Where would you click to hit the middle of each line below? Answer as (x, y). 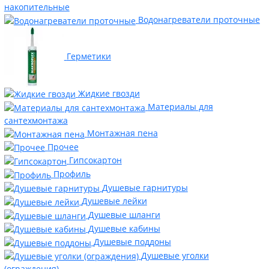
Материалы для (180, 107)
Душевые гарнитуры (145, 187)
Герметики (89, 56)
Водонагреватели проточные (199, 20)
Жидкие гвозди (109, 93)
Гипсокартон (95, 160)
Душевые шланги (124, 214)
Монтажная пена (122, 133)
